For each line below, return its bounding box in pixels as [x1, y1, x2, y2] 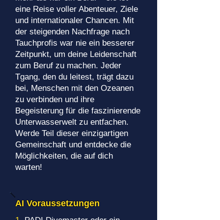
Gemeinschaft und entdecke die [15, 140, 131, 149]
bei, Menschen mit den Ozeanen [15, 83, 134, 93]
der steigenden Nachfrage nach [15, 27, 130, 36]
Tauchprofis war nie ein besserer [15, 38, 135, 48]
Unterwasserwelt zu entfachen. [15, 117, 129, 127]
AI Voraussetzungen [15, 198, 100, 208]
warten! [15, 163, 42, 172]
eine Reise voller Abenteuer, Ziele [15, 4, 138, 14]
